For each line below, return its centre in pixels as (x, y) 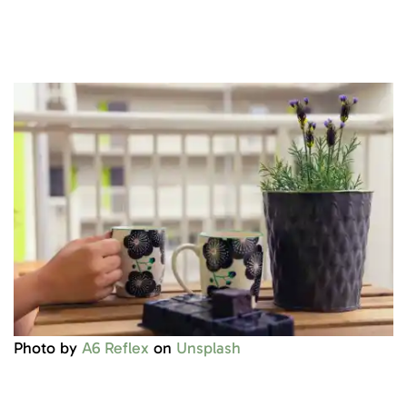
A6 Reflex (115, 348)
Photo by (48, 348)
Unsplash (208, 348)
